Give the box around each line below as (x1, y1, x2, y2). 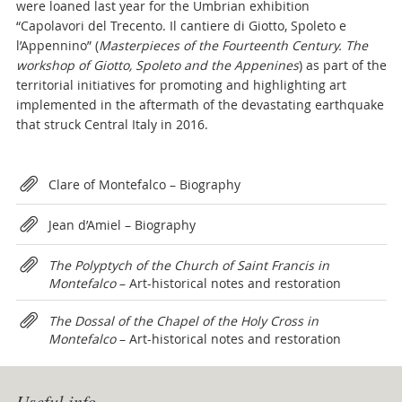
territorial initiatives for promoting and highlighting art (15, 76, 346, 93)
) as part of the (298, 57, 387, 74)
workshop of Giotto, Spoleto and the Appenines (15, 57, 299, 74)
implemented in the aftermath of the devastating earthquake (15, 96, 384, 113)
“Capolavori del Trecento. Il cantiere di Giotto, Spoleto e (15, 17, 346, 34)
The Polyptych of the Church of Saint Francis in (48, 257, 329, 274)
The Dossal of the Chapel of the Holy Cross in (48, 312, 319, 329)
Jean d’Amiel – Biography (48, 216, 196, 233)
